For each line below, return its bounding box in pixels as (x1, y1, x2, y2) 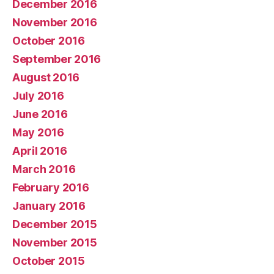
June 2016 (12, 108, 68, 120)
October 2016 (12, 34, 85, 47)
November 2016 (12, 16, 97, 29)
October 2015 (12, 254, 85, 267)
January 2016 (12, 199, 86, 212)
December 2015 (12, 218, 97, 231)
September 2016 (12, 53, 102, 65)
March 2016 (12, 163, 76, 176)
